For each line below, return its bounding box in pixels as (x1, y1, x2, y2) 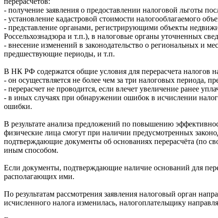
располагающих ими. (4, 172, 74, 181)
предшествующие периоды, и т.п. (4, 49, 115, 58)
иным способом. (4, 145, 58, 154)
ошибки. (4, 102, 32, 110)
